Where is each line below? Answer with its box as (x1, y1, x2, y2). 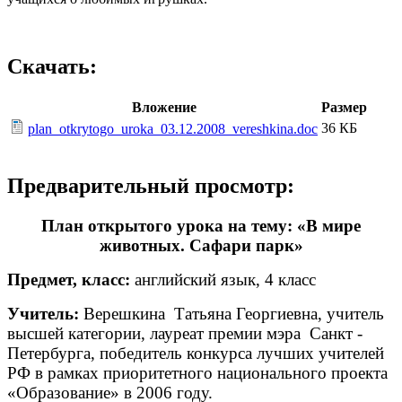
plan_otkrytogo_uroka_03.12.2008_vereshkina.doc (28, 121, 318, 137)
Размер (321, 100, 367, 116)
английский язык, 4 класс (130, 270, 316, 290)
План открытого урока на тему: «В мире (41, 216, 361, 236)
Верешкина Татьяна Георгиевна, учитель (79, 304, 384, 324)
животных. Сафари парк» (99, 236, 303, 256)
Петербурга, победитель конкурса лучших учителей (7, 344, 384, 363)
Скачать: (7, 55, 97, 79)
